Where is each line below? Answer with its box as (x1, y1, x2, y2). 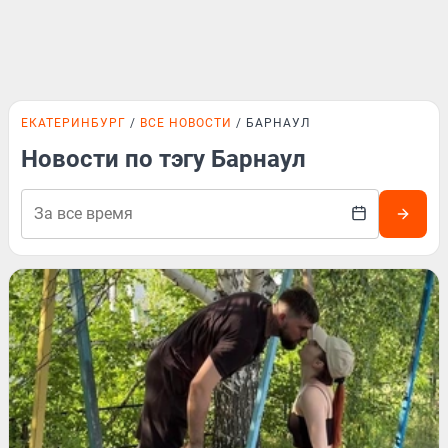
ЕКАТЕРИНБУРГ (21, 116, 126, 130)
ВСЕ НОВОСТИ (140, 116, 232, 130)
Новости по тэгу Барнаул (21, 145, 306, 173)
